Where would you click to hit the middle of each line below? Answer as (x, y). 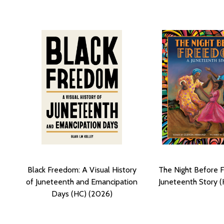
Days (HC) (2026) (82, 193)
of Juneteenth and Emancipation (82, 181)
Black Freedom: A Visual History (82, 169)
